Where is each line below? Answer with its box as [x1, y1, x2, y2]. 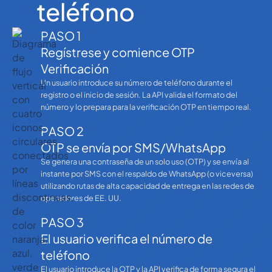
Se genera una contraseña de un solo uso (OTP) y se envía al [41, 157, 250, 167]
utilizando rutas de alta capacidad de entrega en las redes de [41, 181, 255, 191]
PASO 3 [41, 214, 84, 229]
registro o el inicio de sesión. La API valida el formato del [41, 90, 238, 100]
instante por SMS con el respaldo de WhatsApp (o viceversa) [41, 169, 254, 179]
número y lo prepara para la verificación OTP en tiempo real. [41, 102, 252, 112]
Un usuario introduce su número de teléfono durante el [41, 78, 233, 88]
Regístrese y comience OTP [41, 44, 195, 60]
